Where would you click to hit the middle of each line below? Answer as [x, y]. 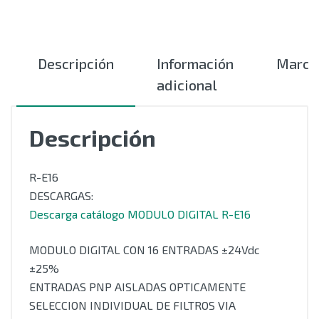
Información [195, 63]
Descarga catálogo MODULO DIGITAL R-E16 [140, 214]
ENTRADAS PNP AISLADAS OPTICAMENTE [137, 287]
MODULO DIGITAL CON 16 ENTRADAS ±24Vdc [145, 250]
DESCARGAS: [61, 195]
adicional [187, 85]
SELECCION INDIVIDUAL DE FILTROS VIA [132, 305]
